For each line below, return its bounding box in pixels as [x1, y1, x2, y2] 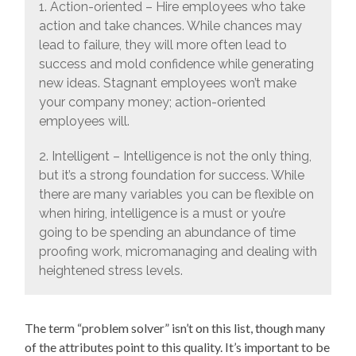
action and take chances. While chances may [38, 18, 302, 34]
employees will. [38, 114, 130, 130]
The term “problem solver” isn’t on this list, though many [25, 319, 326, 335]
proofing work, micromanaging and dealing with [38, 244, 317, 260]
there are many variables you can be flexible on [38, 187, 314, 203]
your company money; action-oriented [38, 95, 265, 110]
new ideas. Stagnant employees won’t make [38, 75, 296, 91]
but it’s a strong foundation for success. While [38, 168, 304, 184]
